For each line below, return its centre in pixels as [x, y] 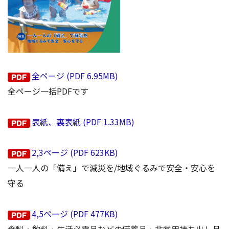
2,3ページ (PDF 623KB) [75, 153]
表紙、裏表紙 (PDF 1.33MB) [83, 122]
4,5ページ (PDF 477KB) [75, 214]
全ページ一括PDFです [48, 91]
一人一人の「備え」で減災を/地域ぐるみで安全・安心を [111, 168]
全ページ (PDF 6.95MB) [75, 76]
